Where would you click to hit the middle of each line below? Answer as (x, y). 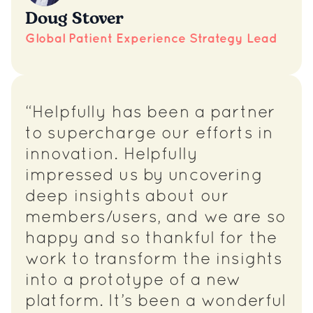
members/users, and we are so (155, 218)
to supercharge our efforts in (150, 134)
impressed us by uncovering (144, 176)
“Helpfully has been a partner (151, 113)
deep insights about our (128, 197)
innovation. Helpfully (111, 155)
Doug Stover (74, 19)
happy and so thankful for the (152, 239)
